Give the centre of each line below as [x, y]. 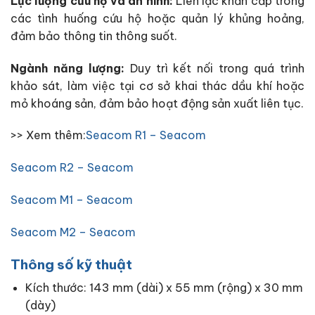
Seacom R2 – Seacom [72, 168]
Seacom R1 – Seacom [146, 135]
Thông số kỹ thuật [71, 264]
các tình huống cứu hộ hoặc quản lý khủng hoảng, [157, 18]
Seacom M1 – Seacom [72, 200]
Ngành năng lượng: [67, 68]
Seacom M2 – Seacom [73, 232]
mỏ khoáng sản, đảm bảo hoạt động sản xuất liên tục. [157, 103]
